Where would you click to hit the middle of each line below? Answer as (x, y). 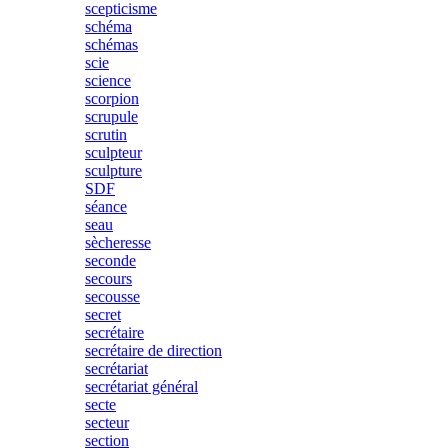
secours (108, 278)
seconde (110, 260)
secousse (112, 296)
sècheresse (118, 242)
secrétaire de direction (153, 350)
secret (103, 314)
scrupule (111, 116)
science (108, 80)
